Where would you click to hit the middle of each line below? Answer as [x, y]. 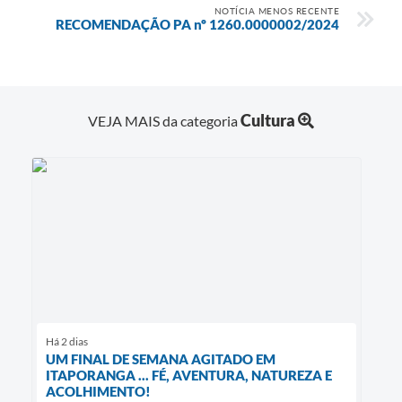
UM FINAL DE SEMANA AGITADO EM [161, 358]
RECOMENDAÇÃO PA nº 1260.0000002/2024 [197, 24]
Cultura [268, 120]
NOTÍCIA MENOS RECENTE [276, 10]
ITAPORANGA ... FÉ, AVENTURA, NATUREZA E [189, 375]
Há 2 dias [67, 341]
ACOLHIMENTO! [98, 391]
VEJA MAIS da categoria [164, 120]
